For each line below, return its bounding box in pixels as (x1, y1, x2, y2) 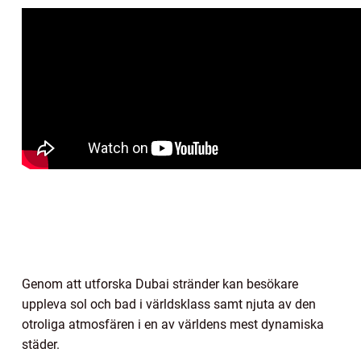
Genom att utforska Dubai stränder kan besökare (22, 276, 298, 292)
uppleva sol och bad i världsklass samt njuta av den (22, 296, 316, 312)
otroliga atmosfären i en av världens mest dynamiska (22, 316, 324, 332)
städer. (22, 336, 60, 352)
